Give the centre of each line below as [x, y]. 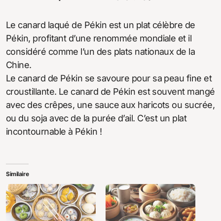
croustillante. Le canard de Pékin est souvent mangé [110, 91]
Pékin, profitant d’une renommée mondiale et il [99, 38]
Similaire [18, 174]
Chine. [19, 65]
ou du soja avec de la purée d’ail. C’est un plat [96, 118]
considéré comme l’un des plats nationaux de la [101, 51]
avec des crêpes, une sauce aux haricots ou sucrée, [110, 105]
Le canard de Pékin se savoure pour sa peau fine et [109, 78]
